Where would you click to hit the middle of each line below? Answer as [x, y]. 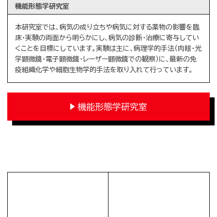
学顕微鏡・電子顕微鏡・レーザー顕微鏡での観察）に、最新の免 [106, 59]
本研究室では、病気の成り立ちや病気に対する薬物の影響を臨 [107, 27]
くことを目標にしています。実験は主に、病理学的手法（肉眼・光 [108, 49]
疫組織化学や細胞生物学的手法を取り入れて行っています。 [104, 70]
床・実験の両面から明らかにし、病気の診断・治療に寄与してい [107, 38]
